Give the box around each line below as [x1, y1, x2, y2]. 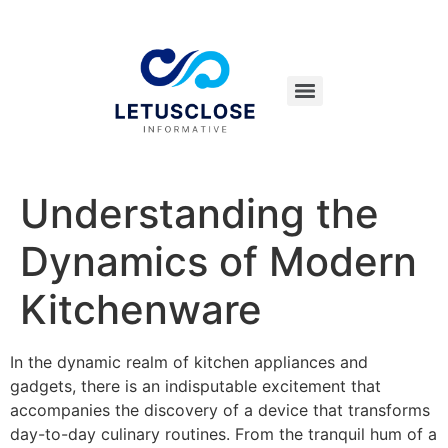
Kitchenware [20, 285, 262, 334]
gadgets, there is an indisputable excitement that [10, 376, 381, 396]
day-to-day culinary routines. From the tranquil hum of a [10, 424, 437, 444]
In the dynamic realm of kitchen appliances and [10, 352, 368, 372]
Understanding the [20, 189, 379, 238]
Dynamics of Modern [20, 237, 417, 286]
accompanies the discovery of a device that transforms [10, 400, 430, 420]
